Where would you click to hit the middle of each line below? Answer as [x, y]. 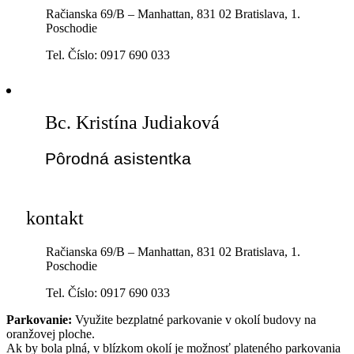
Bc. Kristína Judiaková [132, 123]
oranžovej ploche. [51, 333]
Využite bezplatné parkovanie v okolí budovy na [194, 319]
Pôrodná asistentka [118, 158]
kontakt [55, 218]
